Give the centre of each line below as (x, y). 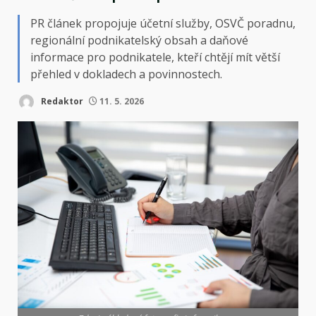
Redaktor (61, 101)
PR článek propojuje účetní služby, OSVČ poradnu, (163, 23)
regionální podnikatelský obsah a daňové (139, 40)
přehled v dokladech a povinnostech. (126, 74)
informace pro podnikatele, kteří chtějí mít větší (155, 57)
